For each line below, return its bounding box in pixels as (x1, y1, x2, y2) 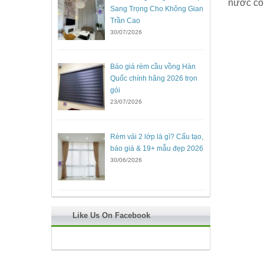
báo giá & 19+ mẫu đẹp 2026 (110, 144, 203, 153)
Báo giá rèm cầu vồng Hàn (110, 62, 196, 71)
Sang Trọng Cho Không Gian (110, 4, 203, 13)
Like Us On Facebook (72, 210, 150, 220)
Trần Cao (110, 16, 140, 25)
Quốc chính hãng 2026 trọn (110, 74, 197, 83)
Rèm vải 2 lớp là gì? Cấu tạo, (110, 133, 203, 141)
